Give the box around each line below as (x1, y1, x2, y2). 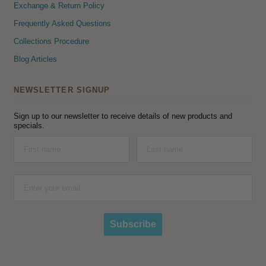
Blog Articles (13, 54, 57, 64)
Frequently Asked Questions (13, 18, 111, 28)
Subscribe (110, 218, 156, 229)
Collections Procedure (13, 36, 89, 46)
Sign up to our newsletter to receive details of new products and (13, 111, 232, 121)
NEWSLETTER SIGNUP (13, 85, 110, 94)
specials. (13, 121, 45, 130)
